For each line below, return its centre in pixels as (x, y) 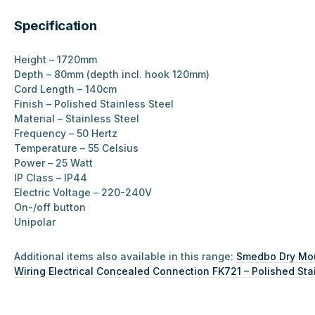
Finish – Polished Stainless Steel (94, 104)
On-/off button (50, 207)
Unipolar (35, 222)
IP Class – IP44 (51, 178)
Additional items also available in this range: (125, 257)
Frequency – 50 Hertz (66, 134)
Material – (40, 119)
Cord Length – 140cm (65, 89)
